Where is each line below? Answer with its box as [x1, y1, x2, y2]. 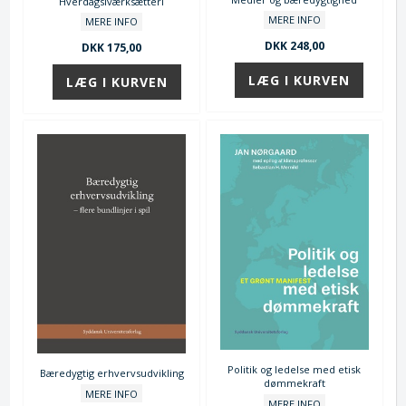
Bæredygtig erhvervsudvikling [39, 366, 184, 381]
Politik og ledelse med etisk [227, 362, 362, 377]
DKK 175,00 [82, 39, 142, 55]
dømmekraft [263, 376, 325, 391]
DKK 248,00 [264, 37, 324, 53]
